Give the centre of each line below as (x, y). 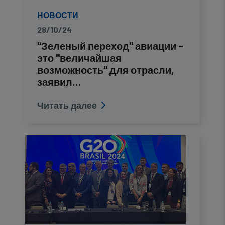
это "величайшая (79, 58)
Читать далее (67, 105)
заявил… (59, 82)
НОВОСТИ (58, 15)
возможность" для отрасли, (105, 70)
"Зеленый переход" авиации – (110, 46)
